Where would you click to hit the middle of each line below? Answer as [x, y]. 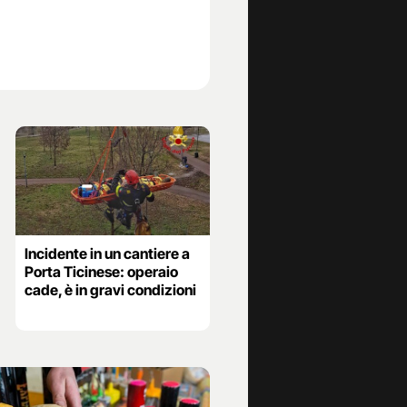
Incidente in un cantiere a [107, 253]
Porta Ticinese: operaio [101, 271]
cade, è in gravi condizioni [110, 289]
